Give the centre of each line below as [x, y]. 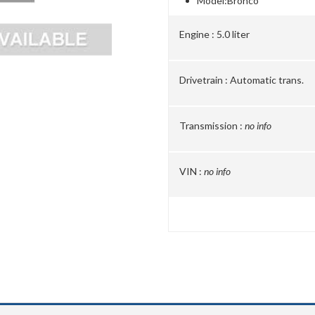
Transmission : [211, 126]
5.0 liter [233, 34]
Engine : [197, 34]
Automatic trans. [267, 80]
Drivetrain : [204, 80]
